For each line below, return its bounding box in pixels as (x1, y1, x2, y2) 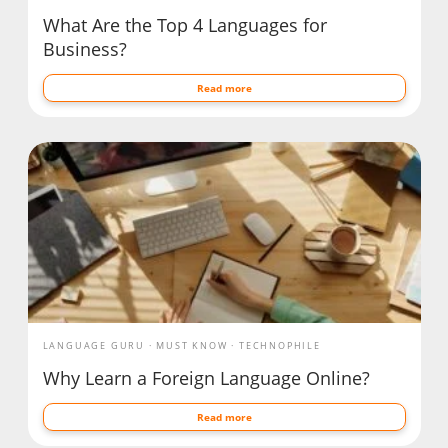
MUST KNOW (156, 338, 228, 352)
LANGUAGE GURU (42, 338, 145, 352)
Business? (42, 36, 127, 61)
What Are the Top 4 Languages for (42, 12, 327, 37)
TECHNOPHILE (238, 338, 321, 352)
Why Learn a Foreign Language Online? (42, 365, 370, 390)
